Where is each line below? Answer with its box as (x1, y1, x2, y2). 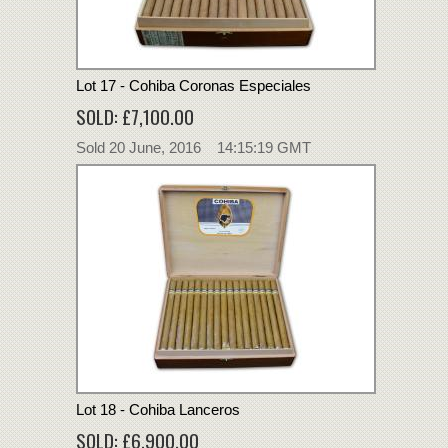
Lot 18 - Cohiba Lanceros (76, 400, 240, 418)
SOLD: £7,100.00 (76, 101, 194, 130)
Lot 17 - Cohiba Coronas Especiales (76, 76, 311, 94)
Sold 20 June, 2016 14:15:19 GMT (76, 138, 311, 156)
